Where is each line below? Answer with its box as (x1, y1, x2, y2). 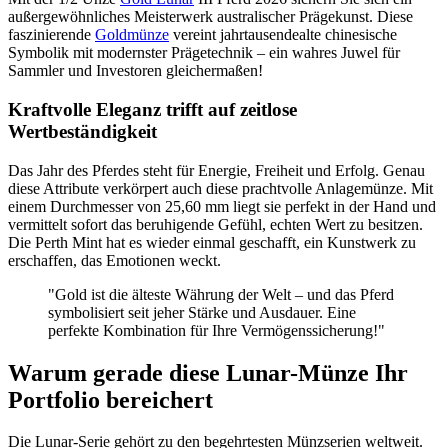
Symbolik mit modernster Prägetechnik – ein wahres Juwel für (8, 44, 400, 62)
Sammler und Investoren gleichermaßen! (8, 62, 263, 80)
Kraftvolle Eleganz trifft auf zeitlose (8, 98, 297, 120)
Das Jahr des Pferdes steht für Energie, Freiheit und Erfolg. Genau (8, 161, 425, 179)
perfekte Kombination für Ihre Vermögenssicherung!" (48, 321, 385, 339)
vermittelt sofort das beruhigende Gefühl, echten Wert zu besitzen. (8, 215, 423, 233)
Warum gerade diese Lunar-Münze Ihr (8, 359, 408, 386)
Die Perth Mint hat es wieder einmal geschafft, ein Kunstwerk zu (8, 233, 416, 251)
